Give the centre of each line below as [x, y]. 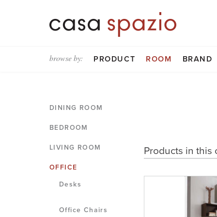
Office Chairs [84, 210]
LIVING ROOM [75, 147]
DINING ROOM [76, 108]
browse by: [66, 58]
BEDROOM [69, 128]
